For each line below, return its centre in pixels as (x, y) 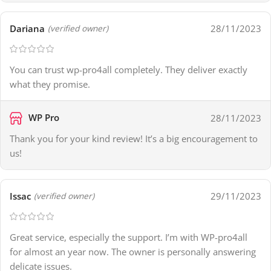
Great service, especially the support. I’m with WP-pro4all (129, 237)
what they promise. (50, 84)
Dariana (27, 29)
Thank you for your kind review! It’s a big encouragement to (134, 139)
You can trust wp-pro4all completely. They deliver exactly (129, 70)
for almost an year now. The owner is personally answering (133, 252)
